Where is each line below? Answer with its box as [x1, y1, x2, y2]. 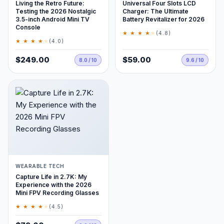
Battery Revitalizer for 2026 [122, 15, 204, 23]
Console [15, 23, 40, 31]
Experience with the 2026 [15, 181, 91, 188]
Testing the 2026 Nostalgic [15, 7, 96, 15]
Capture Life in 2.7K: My [15, 173, 87, 180]
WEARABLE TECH [15, 163, 64, 169]
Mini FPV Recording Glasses [15, 189, 99, 196]
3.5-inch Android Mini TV [15, 15, 89, 23]
